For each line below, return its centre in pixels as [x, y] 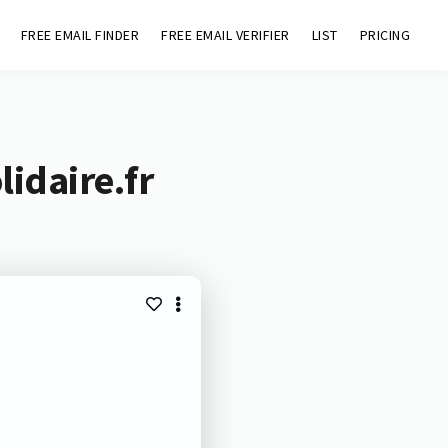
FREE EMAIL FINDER [80, 35]
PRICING [385, 35]
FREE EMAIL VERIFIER [225, 35]
